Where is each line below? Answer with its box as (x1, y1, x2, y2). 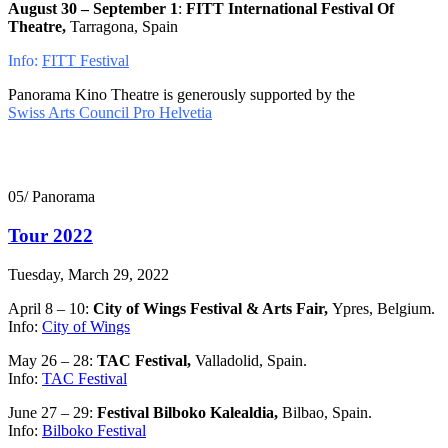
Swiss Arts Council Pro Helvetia (8, 104, 212, 122)
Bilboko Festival (42, 421, 146, 439)
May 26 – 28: (8, 351, 97, 369)
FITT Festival (42, 52, 129, 70)
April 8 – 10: (8, 299, 93, 317)
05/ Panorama (8, 188, 95, 206)
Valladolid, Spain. (195, 351, 307, 369)
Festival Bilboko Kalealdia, (97, 403, 282, 421)
